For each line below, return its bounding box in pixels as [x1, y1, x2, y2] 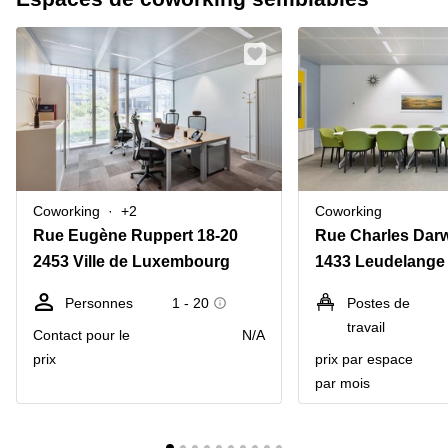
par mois [315, 375, 370, 391]
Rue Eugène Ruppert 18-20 [33, 227, 238, 244]
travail [347, 319, 385, 335]
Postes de [347, 295, 410, 311]
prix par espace [315, 351, 413, 367]
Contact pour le [33, 327, 130, 343]
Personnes [65, 295, 133, 311]
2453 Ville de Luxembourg [33, 253, 230, 270]
